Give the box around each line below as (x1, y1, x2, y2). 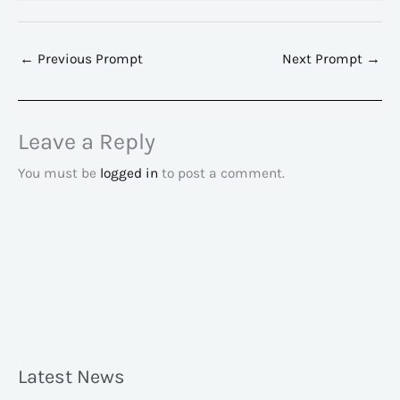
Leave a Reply (18, 129, 155, 155)
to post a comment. (158, 165, 285, 182)
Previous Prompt (34, 51, 143, 68)
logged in (100, 165, 158, 182)
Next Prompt (282, 51, 366, 68)
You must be (18, 165, 100, 182)
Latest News (18, 364, 125, 388)
